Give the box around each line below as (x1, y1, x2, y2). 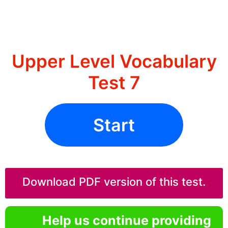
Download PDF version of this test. (22, 175, 206, 189)
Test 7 (88, 72, 140, 94)
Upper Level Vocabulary (11, 50, 217, 72)
